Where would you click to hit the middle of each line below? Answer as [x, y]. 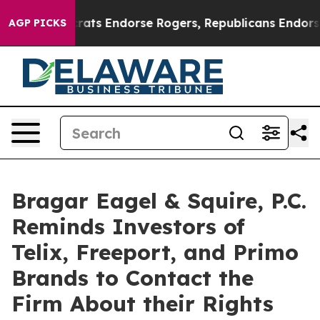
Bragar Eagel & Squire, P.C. [159, 201]
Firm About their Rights [142, 304]
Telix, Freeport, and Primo [155, 252]
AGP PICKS [37, 23]
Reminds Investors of [128, 226]
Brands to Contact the [132, 278]
